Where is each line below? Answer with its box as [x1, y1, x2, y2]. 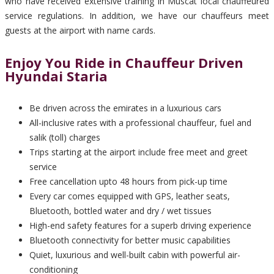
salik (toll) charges [29, 131, 100, 143]
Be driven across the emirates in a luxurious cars [29, 102, 221, 114]
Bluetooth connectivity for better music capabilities [29, 234, 231, 246]
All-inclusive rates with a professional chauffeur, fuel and [29, 116, 251, 128]
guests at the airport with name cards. [5, 24, 155, 36]
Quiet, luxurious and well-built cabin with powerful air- [29, 248, 240, 261]
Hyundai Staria [5, 67, 108, 86]
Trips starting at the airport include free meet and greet [29, 146, 248, 158]
